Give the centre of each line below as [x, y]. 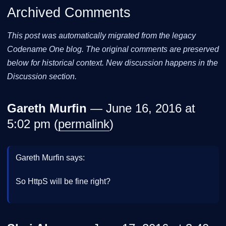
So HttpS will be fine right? [63, 182]
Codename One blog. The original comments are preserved [113, 49]
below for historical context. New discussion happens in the [112, 63]
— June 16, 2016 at [141, 108]
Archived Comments [69, 12]
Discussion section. [42, 77]
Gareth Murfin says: [50, 158]
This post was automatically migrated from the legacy [101, 36]
